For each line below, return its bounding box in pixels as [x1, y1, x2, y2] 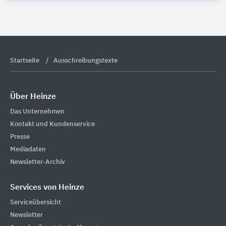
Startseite [10, 58, 41, 64]
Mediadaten [10, 146, 46, 153]
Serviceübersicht [10, 199, 61, 206]
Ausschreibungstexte [53, 58, 118, 64]
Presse [10, 133, 30, 140]
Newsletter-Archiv [10, 158, 65, 165]
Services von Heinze [10, 183, 84, 192]
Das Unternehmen [10, 108, 65, 115]
